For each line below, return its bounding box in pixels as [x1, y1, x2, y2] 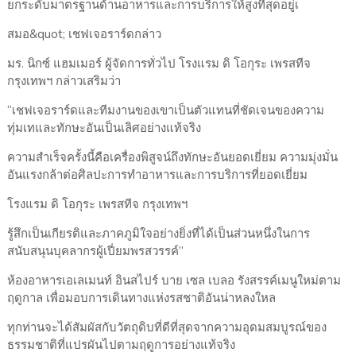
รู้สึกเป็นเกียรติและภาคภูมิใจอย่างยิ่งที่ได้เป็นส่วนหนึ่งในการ [6, 226, 310, 242]
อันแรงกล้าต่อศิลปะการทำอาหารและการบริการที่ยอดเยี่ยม [6, 167, 308, 184]
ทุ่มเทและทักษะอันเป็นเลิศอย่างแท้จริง [6, 120, 201, 137]
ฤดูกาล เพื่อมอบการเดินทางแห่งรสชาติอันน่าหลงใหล [6, 290, 276, 307]
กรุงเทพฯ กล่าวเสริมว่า [6, 73, 121, 90]
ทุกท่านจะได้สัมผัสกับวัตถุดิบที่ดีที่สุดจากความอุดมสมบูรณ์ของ [6, 319, 327, 336]
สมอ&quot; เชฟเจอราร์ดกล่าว [6, 26, 161, 43]
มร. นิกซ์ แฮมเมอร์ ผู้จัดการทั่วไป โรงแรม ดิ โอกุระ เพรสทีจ [6, 56, 311, 72]
